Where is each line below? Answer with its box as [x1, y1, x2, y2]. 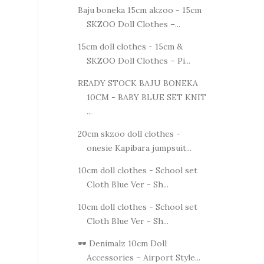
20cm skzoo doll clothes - [77, 128, 180, 139]
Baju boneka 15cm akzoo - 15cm [77, 4, 202, 15]
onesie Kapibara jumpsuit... [86, 142, 192, 153]
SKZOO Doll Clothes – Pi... [86, 55, 190, 66]
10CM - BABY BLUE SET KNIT [86, 91, 206, 103]
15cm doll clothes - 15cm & [77, 41, 183, 52]
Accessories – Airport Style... [86, 252, 200, 263]
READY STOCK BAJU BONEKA [77, 77, 198, 88]
